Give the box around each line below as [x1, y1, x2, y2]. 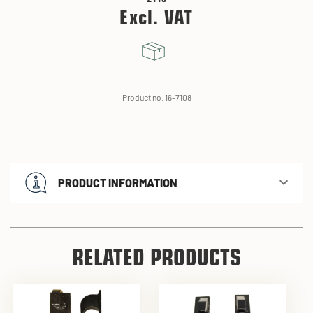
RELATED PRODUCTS [72, 248, 241, 271]
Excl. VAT [119, 9, 194, 29]
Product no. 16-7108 [122, 92, 191, 102]
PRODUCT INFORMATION [58, 175, 177, 189]
